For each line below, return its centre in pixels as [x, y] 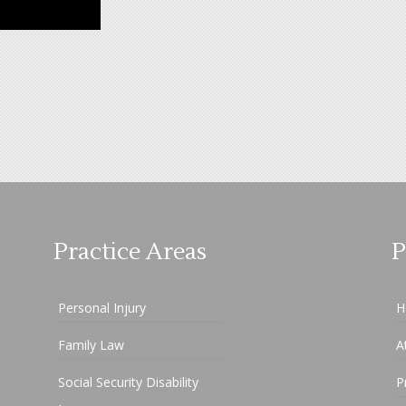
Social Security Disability [129, 382]
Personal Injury [102, 308]
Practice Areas [130, 252]
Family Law [92, 345]
